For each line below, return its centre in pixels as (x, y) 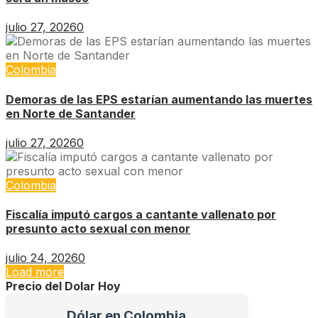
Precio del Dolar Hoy (63, 286)
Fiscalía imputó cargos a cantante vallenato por (141, 215)
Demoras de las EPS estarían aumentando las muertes (159, 99)
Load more (35, 272)
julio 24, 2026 (42, 258)
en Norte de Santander (71, 113)
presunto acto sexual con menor (98, 229)
